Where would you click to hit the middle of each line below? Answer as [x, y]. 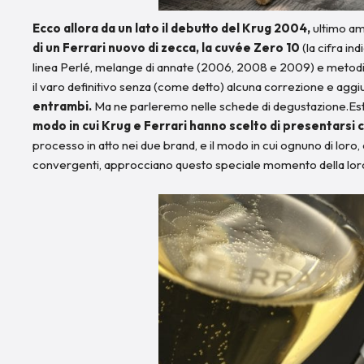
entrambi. [62, 106]
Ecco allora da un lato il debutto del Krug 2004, [173, 28]
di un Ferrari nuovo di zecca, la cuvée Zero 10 [166, 47]
